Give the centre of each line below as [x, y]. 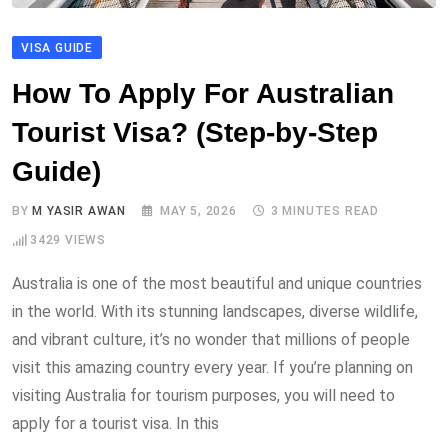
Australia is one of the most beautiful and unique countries [217, 284]
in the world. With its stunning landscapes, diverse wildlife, [215, 312]
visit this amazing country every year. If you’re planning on [212, 368]
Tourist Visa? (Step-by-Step [195, 133]
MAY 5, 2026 [198, 211]
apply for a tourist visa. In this [115, 424]
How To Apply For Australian [203, 94]
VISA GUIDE [57, 48]
